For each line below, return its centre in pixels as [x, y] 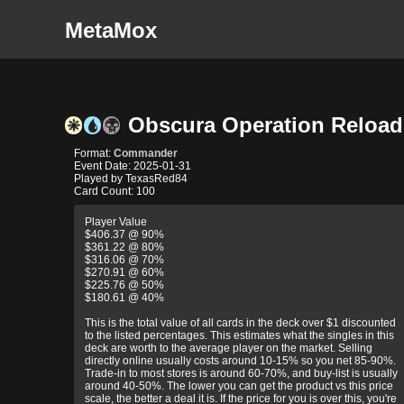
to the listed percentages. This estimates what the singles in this [239, 335]
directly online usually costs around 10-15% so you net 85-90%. [240, 361]
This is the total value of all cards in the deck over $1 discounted [240, 323]
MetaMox [111, 30]
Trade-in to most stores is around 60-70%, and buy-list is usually [241, 373]
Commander [146, 153]
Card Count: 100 [115, 191]
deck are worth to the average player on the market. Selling [229, 348]
